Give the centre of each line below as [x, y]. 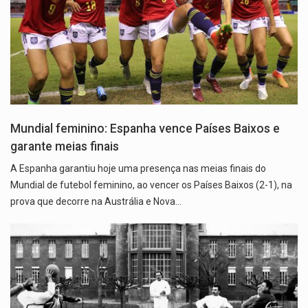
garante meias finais [65, 147]
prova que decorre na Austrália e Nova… [96, 202]
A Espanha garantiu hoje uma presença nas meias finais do [138, 169]
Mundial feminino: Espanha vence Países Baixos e [145, 129]
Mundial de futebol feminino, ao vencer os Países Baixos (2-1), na [151, 185]
